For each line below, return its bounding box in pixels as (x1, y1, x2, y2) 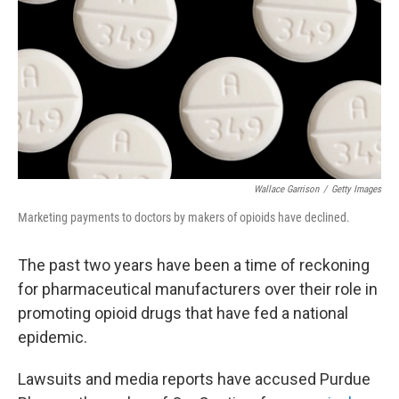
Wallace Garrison (254, 183, 319, 195)
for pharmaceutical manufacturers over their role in (18, 280, 378, 298)
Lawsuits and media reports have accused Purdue (18, 370, 370, 388)
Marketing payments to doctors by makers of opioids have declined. (18, 210, 350, 224)
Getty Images (331, 183, 381, 195)
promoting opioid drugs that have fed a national (18, 304, 348, 322)
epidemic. (18, 328, 87, 346)
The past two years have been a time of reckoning (18, 256, 370, 274)
